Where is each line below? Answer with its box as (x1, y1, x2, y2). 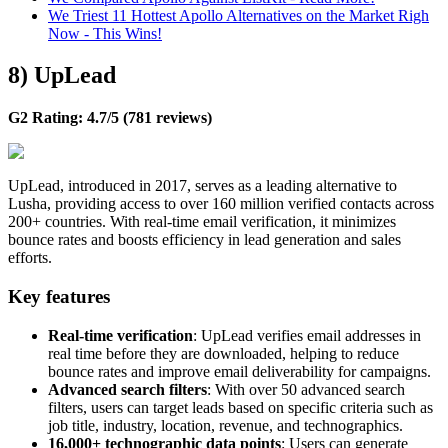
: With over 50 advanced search (207, 380, 405, 398)
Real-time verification (48, 326, 193, 344)
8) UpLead (8, 62, 116, 89)
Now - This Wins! (48, 24, 162, 42)
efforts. (8, 249, 52, 267)
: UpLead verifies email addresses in (193, 326, 421, 344)
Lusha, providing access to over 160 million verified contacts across (8, 195, 434, 213)
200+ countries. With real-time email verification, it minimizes (8, 213, 396, 231)
